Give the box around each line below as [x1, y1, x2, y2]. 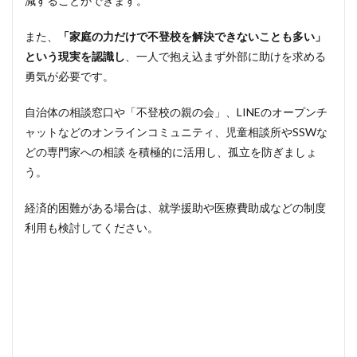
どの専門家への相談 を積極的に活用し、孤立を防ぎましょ [25, 145, 317, 159]
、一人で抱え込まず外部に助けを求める [125, 49, 326, 63]
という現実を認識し [25, 49, 125, 63]
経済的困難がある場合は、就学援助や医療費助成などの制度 [25, 201, 326, 214]
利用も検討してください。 [25, 221, 159, 234]
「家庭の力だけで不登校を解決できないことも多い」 [58, 29, 326, 43]
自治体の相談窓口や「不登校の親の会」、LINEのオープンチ [25, 105, 328, 119]
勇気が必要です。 [25, 69, 114, 83]
